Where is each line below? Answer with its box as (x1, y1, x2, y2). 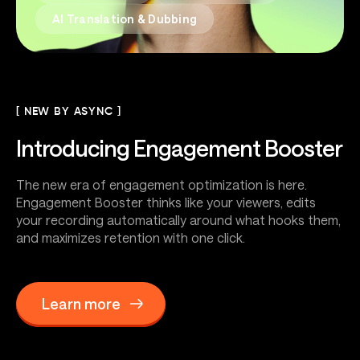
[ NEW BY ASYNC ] (16, 106, 121, 118)
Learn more (42, 294, 121, 313)
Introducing (16, 135, 133, 162)
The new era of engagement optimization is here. (16, 177, 307, 193)
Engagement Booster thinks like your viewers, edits (16, 194, 316, 211)
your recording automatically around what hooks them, (16, 212, 341, 228)
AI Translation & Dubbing (52, 12, 197, 27)
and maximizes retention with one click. (16, 230, 245, 246)
